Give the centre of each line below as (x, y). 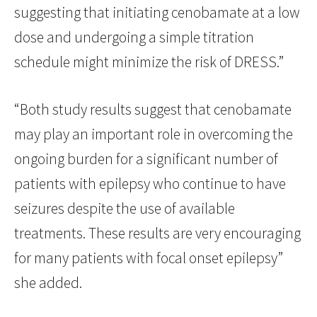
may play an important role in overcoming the (154, 134)
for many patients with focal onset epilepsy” (149, 258)
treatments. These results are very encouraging (157, 234)
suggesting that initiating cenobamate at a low (157, 13)
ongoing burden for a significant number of (146, 159)
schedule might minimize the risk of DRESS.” (149, 62)
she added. (48, 283)
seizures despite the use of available (125, 209)
